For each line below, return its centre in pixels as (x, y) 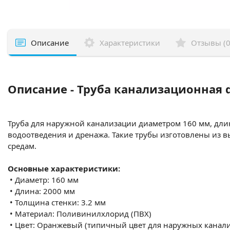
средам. (22, 146)
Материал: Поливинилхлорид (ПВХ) (83, 214)
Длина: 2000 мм (45, 191)
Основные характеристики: (64, 168)
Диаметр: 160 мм (47, 180)
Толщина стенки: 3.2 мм (60, 202)
